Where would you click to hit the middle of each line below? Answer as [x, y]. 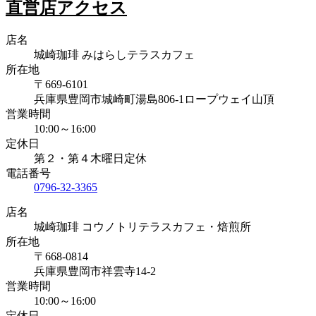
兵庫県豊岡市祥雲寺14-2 [95, 271]
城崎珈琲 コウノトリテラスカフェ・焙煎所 [142, 226]
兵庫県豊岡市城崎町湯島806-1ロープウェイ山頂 [154, 99]
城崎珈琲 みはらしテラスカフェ [114, 54]
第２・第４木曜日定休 [90, 158]
